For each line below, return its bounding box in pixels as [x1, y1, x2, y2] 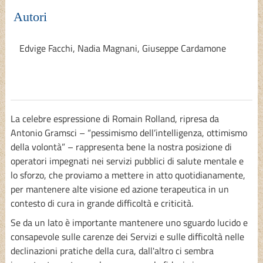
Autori [13, 9, 47, 25]
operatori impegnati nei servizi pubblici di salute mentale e [10, 153, 244, 168]
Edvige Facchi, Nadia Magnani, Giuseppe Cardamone [19, 41, 226, 55]
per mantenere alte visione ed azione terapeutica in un [10, 181, 229, 196]
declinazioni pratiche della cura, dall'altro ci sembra [10, 243, 214, 258]
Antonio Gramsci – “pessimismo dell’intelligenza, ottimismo [10, 125, 247, 140]
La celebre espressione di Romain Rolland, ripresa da [10, 111, 219, 126]
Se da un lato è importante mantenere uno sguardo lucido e [10, 215, 248, 230]
